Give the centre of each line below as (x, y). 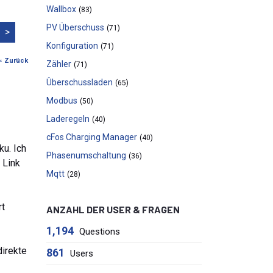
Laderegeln (68, 119)
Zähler (59, 64)
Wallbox (61, 9)
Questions (99, 232)
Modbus (62, 101)
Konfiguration (72, 46)
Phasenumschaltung (86, 155)
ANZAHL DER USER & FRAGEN (113, 209)
